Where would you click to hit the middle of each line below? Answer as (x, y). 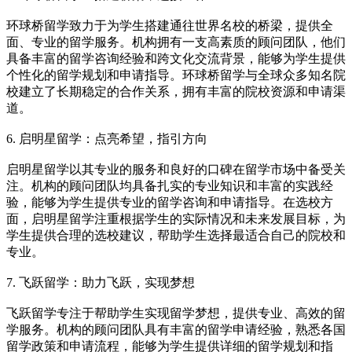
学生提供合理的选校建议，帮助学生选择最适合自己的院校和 (176, 236)
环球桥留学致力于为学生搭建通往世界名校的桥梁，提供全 (170, 26)
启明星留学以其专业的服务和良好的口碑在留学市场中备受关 (176, 170)
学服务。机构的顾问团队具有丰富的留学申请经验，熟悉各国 (176, 330)
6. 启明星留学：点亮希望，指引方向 (107, 139)
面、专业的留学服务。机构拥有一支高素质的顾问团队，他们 (176, 42)
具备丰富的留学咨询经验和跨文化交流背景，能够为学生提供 (176, 59)
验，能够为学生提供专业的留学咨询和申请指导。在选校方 (170, 203)
